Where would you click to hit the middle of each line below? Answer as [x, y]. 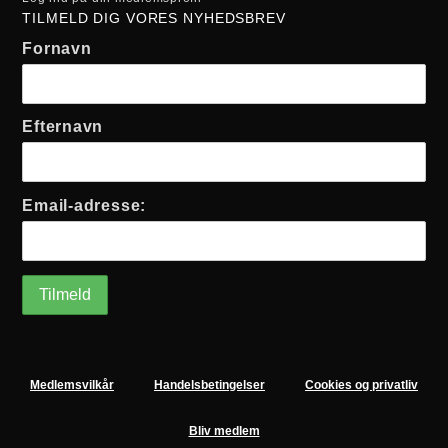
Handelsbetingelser [209, 385]
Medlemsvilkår [72, 385]
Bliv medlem [224, 431]
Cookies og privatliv [361, 385]
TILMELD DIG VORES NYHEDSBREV [154, 18]
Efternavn [63, 127]
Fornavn [57, 49]
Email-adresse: [84, 205]
